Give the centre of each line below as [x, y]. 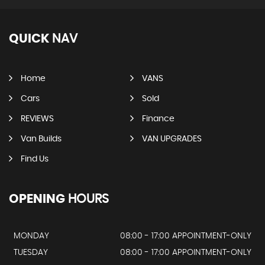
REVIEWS [37, 119]
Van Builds [41, 139]
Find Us [35, 159]
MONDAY [31, 236]
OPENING [37, 199]
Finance [158, 119]
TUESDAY [31, 253]
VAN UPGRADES [172, 139]
